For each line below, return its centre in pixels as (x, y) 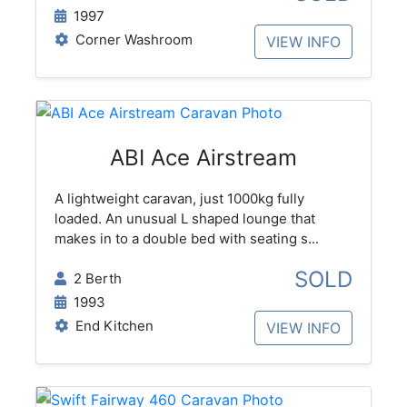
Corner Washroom (130, 39)
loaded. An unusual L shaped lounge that (184, 219)
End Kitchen (110, 326)
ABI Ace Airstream (203, 158)
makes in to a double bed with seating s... (186, 239)
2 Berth (94, 279)
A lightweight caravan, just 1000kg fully (179, 199)
